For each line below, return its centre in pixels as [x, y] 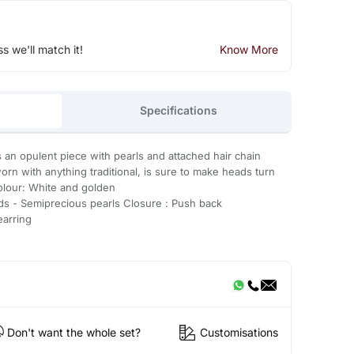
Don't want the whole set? [73, 333]
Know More [249, 49]
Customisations [239, 333]
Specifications [178, 111]
